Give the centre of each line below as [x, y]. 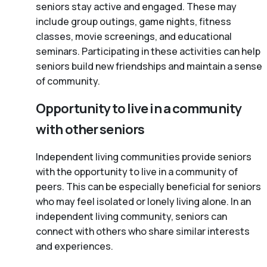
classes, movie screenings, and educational [134, 37]
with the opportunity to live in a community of [137, 172]
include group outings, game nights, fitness [133, 22]
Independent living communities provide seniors [144, 157]
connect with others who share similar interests [143, 232]
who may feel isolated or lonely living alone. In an [143, 202]
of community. [68, 81]
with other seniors [90, 130]
